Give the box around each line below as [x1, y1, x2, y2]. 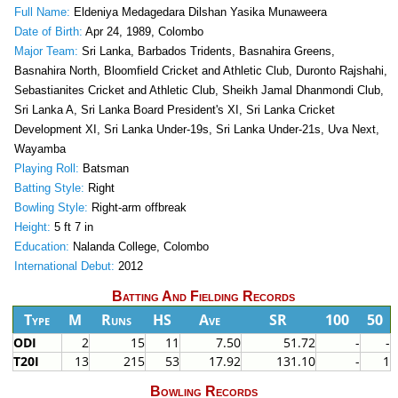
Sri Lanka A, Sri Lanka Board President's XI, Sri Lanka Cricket [13, 103, 335, 117]
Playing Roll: [13, 162, 79, 176]
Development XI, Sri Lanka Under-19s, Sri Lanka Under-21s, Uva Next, [13, 123, 379, 137]
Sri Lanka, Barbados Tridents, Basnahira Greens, [77, 44, 335, 59]
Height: [13, 220, 51, 235]
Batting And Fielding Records [112, 289, 295, 305]
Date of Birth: [13, 25, 83, 39]
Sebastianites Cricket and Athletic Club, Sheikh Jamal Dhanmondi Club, [13, 84, 384, 98]
